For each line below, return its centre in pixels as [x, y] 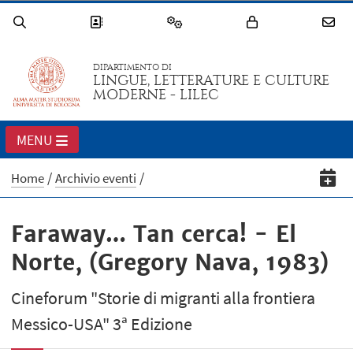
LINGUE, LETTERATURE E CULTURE [212, 81]
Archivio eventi [96, 178]
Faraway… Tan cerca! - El [154, 234]
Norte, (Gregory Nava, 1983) [170, 263]
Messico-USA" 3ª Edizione [102, 324]
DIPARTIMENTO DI [133, 68]
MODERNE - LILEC [156, 95]
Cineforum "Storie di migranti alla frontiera [163, 298]
